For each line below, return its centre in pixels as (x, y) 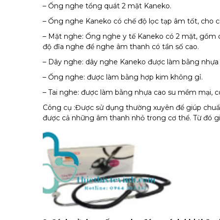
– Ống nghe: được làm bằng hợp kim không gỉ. (123, 77)
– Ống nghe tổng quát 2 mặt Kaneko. (107, 6)
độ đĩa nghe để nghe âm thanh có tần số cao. (121, 47)
